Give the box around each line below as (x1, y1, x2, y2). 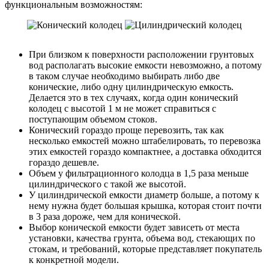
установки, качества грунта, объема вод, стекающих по (29, 233, 255, 244)
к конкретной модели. (29, 255, 119, 265)
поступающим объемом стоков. (29, 114, 157, 125)
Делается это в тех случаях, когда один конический (29, 92, 238, 103)
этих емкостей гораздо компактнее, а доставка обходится (29, 147, 261, 157)
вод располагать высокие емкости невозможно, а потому (29, 60, 262, 71)
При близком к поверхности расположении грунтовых (29, 49, 254, 60)
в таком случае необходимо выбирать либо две (29, 71, 220, 82)
